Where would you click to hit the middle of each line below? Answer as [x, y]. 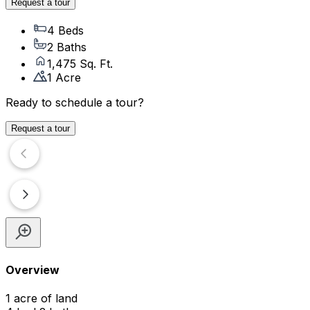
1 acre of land [42, 298]
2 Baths [67, 47]
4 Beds [65, 31]
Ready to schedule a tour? [75, 103]
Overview [33, 270]
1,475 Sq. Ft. [80, 64]
